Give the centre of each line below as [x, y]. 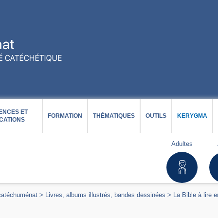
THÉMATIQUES [114, 116]
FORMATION [65, 116]
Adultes [182, 144]
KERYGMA [192, 116]
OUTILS [156, 116]
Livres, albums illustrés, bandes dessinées [105, 195]
